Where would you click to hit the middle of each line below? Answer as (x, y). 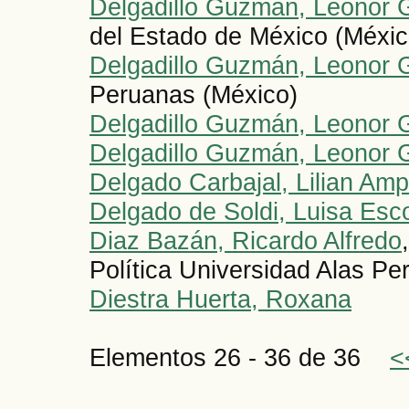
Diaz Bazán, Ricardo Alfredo (246, 241)
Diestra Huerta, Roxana (220, 299)
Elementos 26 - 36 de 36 (240, 358)
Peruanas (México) (194, 95)
